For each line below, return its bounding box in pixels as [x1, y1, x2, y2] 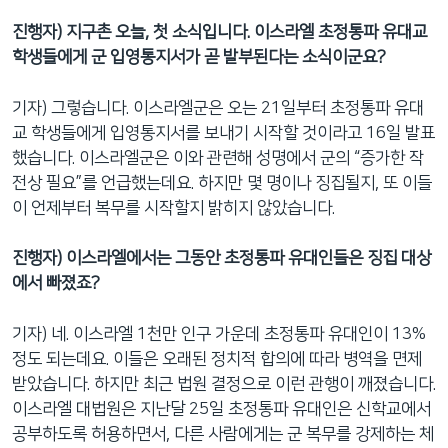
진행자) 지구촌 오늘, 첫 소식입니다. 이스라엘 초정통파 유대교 [12, 23, 427, 41]
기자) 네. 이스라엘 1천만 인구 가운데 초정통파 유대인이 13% [12, 324, 426, 343]
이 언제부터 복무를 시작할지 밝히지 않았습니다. [12, 198, 335, 217]
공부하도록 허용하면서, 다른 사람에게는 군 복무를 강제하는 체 [12, 424, 434, 443]
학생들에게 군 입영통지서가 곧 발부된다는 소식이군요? [12, 48, 386, 66]
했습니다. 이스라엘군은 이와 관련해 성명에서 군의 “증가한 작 [12, 148, 424, 167]
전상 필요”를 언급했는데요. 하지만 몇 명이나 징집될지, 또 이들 [12, 173, 432, 192]
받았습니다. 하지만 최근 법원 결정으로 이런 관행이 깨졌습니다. [12, 374, 436, 393]
